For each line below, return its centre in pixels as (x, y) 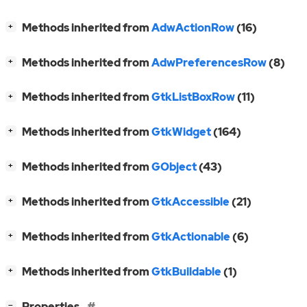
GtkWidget (181, 132)
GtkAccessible (191, 202)
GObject (174, 167)
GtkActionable (191, 237)
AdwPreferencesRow (209, 62)
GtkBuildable (186, 272)
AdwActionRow (193, 27)
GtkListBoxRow (193, 97)
